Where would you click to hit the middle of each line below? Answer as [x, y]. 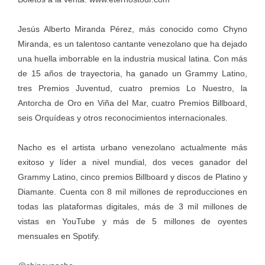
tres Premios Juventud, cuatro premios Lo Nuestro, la [132, 88]
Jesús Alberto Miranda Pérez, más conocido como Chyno [132, 29]
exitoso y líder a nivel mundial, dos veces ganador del [132, 162]
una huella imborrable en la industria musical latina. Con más [132, 58]
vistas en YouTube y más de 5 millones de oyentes [132, 221]
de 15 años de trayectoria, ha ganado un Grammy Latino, [132, 73]
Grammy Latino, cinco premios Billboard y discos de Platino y [132, 177]
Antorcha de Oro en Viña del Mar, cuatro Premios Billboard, [132, 103]
